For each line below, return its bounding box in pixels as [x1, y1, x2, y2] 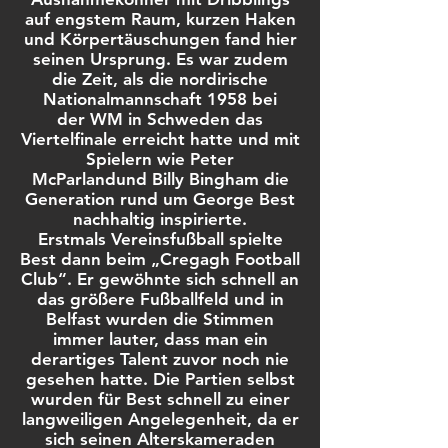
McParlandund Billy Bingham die [31, 169, 289, 189]
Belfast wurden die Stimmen [46, 309, 274, 329]
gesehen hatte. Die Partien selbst [25, 369, 295, 389]
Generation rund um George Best [25, 189, 295, 209]
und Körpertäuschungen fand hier [23, 29, 297, 49]
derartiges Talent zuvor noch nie [31, 349, 289, 369]
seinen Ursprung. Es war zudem [32, 49, 288, 69]
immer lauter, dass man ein [52, 329, 268, 349]
